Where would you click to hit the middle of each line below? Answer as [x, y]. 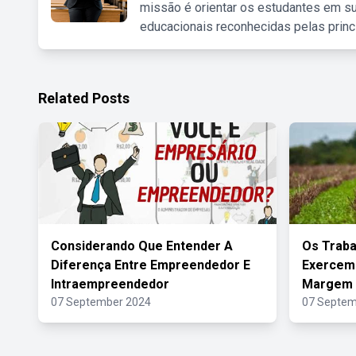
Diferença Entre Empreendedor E [151, 265]
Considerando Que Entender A [142, 246]
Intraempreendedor [110, 284]
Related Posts [84, 98]
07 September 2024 [101, 302]
